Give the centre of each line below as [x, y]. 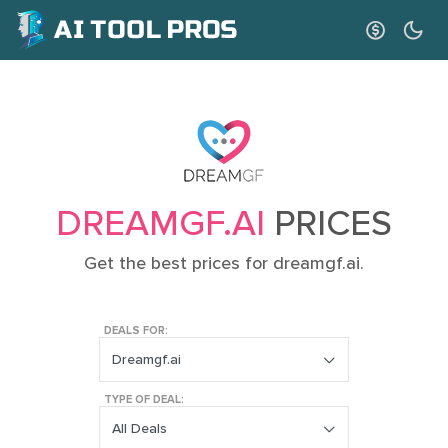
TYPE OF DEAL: [144, 399]
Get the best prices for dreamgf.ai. [224, 263]
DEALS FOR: [136, 330]
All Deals [139, 428]
